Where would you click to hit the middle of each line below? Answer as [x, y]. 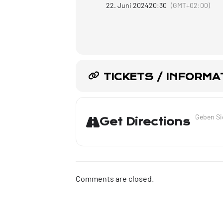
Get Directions [145, 122]
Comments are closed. [115, 178]
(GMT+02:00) [190, 5]
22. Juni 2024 [127, 5]
